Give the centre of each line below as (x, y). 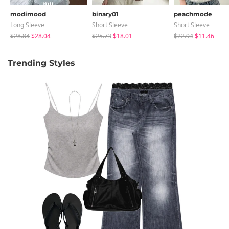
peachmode (193, 14)
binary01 (105, 14)
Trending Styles (41, 63)
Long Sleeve (27, 25)
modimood (28, 14)
